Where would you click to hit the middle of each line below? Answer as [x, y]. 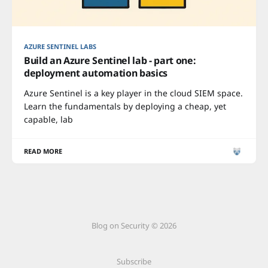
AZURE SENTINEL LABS [60, 46]
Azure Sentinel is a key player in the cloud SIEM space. [133, 93]
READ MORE [43, 151]
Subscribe [134, 261]
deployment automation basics [96, 73]
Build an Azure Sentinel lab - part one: [110, 60]
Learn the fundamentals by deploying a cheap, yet [125, 106]
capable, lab [48, 119]
